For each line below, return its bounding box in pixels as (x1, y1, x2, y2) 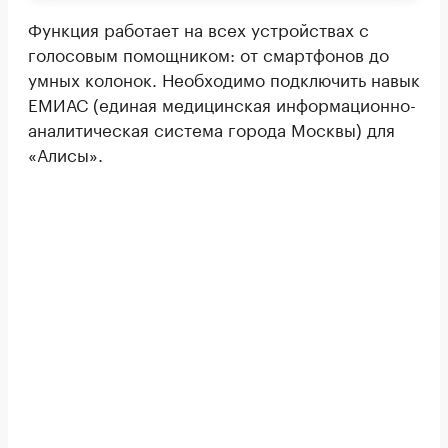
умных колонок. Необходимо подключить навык (28, 64, 420, 91)
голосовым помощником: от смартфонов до (28, 39, 389, 66)
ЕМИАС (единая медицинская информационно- (28, 89, 416, 116)
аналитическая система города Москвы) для (28, 114, 395, 141)
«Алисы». (28, 139, 103, 166)
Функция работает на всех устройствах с (28, 14, 369, 41)
